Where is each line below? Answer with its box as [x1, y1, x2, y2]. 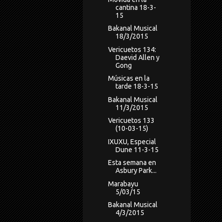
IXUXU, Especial [108, 137, 156, 146]
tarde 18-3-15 [115, 82, 158, 91]
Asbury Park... [115, 166, 157, 175]
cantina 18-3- [115, 3, 156, 11]
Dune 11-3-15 [115, 145, 159, 154]
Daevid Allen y [115, 53, 160, 61]
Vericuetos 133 [108, 116, 155, 125]
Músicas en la [108, 74, 150, 83]
